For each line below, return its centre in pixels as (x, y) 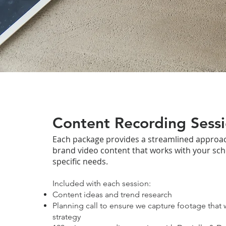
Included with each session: (101, 183)
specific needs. (80, 161)
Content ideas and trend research (112, 194)
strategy (66, 217)
